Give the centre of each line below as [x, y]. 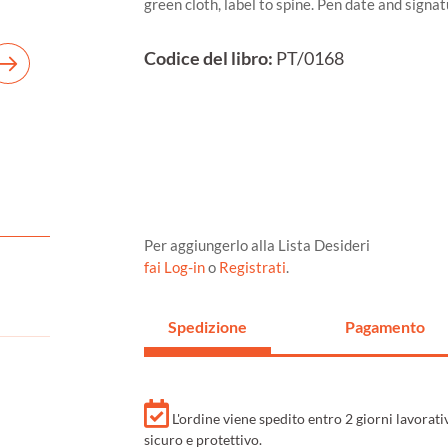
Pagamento [384, 327]
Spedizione [207, 327]
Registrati [252, 267]
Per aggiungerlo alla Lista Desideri [257, 245]
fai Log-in [176, 267]
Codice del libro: [208, 59]
